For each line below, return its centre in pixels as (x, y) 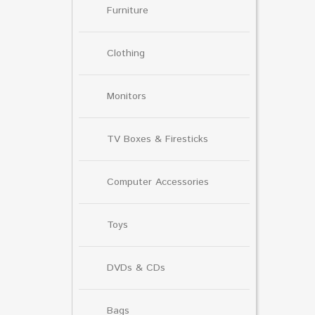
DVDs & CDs (136, 268)
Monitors (127, 96)
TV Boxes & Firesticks (157, 139)
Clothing (126, 53)
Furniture (128, 10)
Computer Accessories (158, 182)
